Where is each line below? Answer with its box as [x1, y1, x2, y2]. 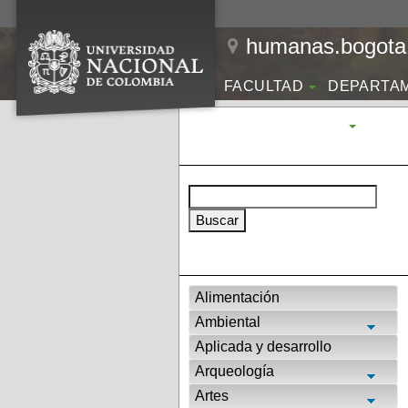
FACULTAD [224, 78, 304, 94]
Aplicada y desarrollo [195, 339, 331, 354]
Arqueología [195, 363, 274, 379]
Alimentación [195, 290, 280, 305]
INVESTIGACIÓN [224, 117, 344, 133]
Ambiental [195, 314, 260, 330]
